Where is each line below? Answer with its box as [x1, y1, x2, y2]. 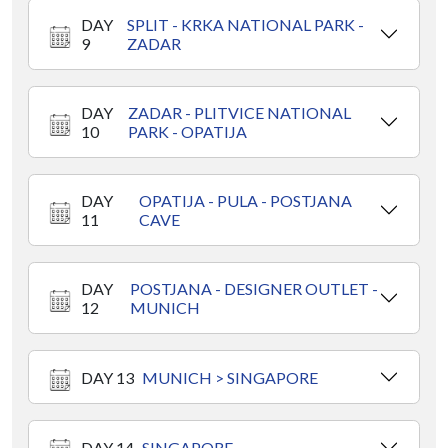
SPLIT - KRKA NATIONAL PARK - [126, 15, 364, 35]
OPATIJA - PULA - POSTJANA [138, 191, 352, 211]
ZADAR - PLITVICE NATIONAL [127, 103, 351, 123]
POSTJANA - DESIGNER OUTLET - [130, 279, 379, 299]
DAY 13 [81, 367, 134, 387]
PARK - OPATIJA [127, 122, 247, 142]
